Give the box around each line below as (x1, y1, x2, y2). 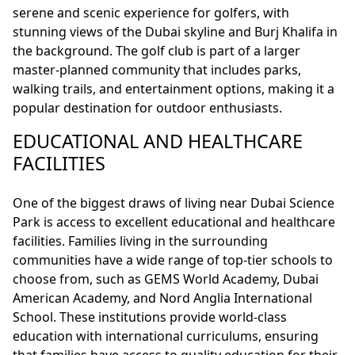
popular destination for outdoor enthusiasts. (13, 99, 282, 117)
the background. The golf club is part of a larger (13, 42, 300, 60)
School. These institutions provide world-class (13, 308, 287, 326)
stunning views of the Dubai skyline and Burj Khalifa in (13, 23, 338, 41)
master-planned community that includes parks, (13, 61, 301, 79)
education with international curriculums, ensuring (13, 327, 319, 345)
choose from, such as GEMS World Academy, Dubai (13, 270, 319, 288)
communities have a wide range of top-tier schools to (13, 251, 333, 269)
